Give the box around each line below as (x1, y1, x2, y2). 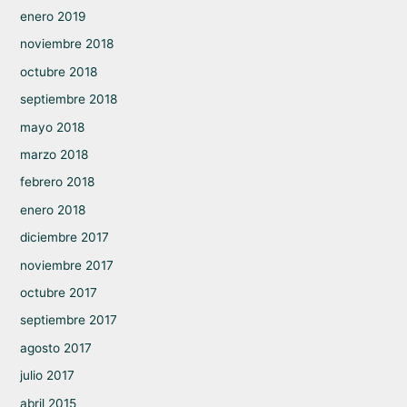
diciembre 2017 (19, 230, 109, 245)
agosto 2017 (19, 340, 92, 355)
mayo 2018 (19, 119, 84, 134)
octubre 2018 (19, 64, 97, 79)
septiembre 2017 (19, 313, 117, 328)
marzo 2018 (19, 146, 88, 162)
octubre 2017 (19, 285, 97, 300)
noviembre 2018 (19, 36, 114, 52)
